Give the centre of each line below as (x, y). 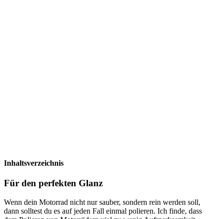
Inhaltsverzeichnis (34, 163)
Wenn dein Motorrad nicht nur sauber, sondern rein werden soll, (102, 202)
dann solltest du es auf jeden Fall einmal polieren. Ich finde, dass (103, 211)
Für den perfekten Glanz (53, 183)
